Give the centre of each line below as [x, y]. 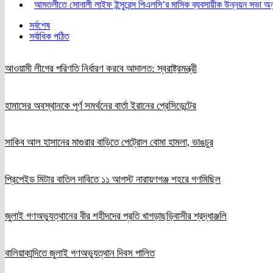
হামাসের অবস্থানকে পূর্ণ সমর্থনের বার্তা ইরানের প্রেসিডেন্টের [101, 105]
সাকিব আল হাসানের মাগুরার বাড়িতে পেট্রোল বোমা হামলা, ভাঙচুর [109, 143]
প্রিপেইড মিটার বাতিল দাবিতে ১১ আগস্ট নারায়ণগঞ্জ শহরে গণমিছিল [113, 179]
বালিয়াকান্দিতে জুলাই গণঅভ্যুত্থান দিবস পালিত [80, 253]
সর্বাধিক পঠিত [49, 36]
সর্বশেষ [40, 25]
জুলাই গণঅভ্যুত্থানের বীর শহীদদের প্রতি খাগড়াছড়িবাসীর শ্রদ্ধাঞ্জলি [116, 216]
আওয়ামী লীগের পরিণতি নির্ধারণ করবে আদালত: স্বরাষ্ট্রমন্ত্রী [101, 68]
